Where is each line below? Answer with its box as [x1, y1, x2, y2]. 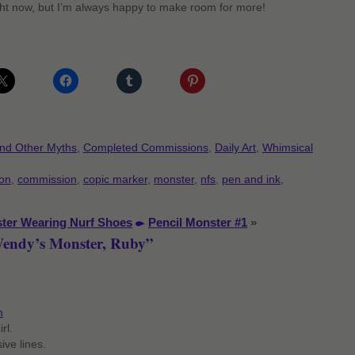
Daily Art [215, 141, 256, 154]
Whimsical [262, 141, 313, 154]
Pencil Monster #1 [148, 216, 247, 229]
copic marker [83, 173, 147, 185]
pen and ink [222, 173, 281, 185]
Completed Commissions [83, 141, 208, 154]
